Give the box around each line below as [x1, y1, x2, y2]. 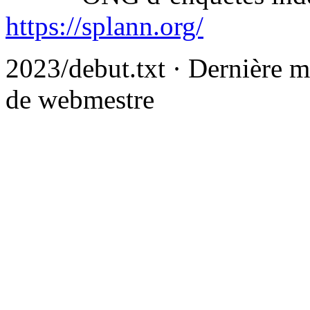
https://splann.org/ [6, 10, 203, 41]
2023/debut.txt [6, 53, 165, 83]
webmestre [38, 84, 154, 114]
